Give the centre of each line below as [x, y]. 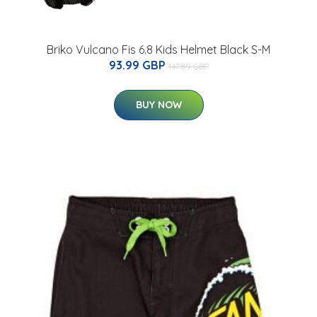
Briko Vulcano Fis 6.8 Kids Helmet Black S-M [158, 50]
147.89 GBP [188, 67]
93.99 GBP [138, 65]
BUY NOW [158, 105]
